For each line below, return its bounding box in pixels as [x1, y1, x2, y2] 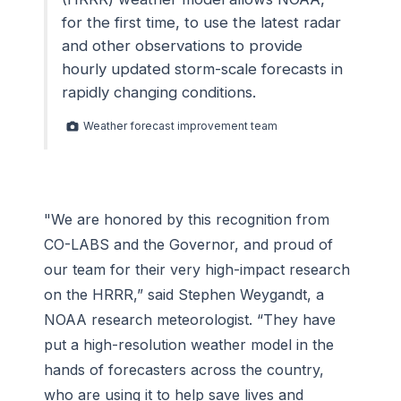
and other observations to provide [62, 37, 303, 55]
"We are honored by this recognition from [44, 209, 329, 228]
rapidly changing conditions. [62, 83, 256, 102]
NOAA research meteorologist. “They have [44, 310, 336, 328]
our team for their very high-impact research [44, 260, 350, 278]
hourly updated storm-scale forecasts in [62, 60, 343, 79]
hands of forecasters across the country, [44, 360, 324, 379]
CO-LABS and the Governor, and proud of [44, 235, 333, 253]
